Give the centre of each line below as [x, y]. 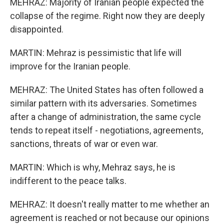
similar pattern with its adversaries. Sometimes [103, 103]
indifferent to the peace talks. [68, 181]
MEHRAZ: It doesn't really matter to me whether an [110, 204]
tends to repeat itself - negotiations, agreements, [106, 130]
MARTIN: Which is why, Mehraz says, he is [93, 167]
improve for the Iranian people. [70, 66]
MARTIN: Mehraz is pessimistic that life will [96, 53]
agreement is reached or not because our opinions [110, 218]
